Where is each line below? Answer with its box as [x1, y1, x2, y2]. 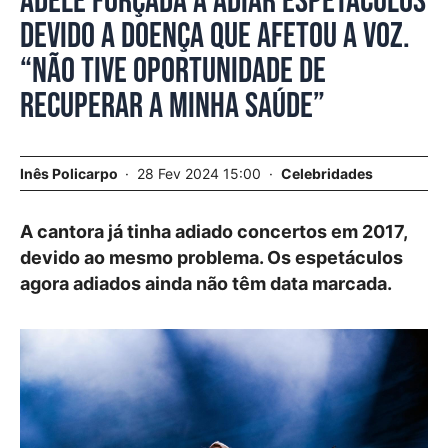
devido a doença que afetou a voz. [20, 15, 410, 58]
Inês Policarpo [20, 165, 118, 182]
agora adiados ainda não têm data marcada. [20, 273, 392, 294]
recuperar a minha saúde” [20, 85, 325, 128]
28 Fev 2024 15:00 [137, 165, 265, 182]
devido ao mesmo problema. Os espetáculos [20, 247, 403, 268]
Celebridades [281, 165, 373, 182]
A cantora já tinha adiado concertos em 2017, [20, 221, 407, 242]
